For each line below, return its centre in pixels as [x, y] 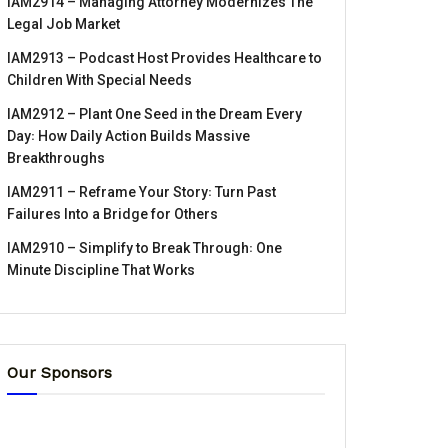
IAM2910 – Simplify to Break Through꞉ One [144, 247]
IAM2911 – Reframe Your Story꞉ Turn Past [141, 191]
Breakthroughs [56, 157]
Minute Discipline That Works [101, 269]
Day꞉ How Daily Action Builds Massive [128, 135]
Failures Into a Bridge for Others [112, 213]
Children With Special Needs [99, 79]
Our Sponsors [59, 372]
